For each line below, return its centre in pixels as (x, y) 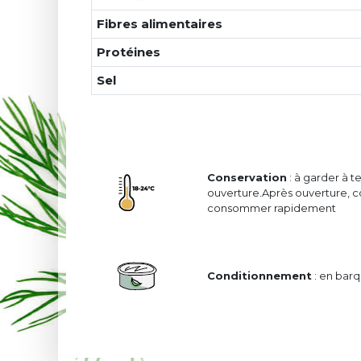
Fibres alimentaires (160, 24)
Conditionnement (259, 276)
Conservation (247, 177)
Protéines (129, 52)
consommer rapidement (271, 207)
